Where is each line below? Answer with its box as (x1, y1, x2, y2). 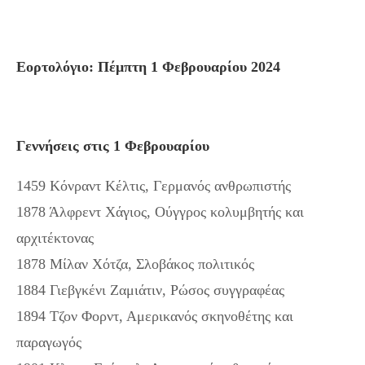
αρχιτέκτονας (16, 229, 94, 246)
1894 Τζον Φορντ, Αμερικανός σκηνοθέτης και (16, 307, 293, 324)
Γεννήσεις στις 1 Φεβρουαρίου (16, 137, 209, 154)
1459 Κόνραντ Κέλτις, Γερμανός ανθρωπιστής (16, 177, 291, 194)
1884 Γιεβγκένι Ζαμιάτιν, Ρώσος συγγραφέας (16, 281, 284, 298)
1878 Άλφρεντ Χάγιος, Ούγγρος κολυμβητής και (16, 203, 304, 220)
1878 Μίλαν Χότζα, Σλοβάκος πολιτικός (16, 255, 254, 272)
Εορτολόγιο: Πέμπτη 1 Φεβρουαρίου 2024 (16, 58, 280, 75)
